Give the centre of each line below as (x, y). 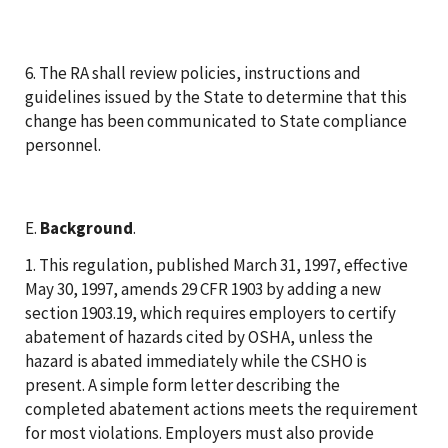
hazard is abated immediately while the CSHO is (196, 360)
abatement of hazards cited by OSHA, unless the (199, 336)
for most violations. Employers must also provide (199, 432)
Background (86, 227)
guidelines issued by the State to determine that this (216, 96)
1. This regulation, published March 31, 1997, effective (216, 264)
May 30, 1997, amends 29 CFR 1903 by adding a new (203, 288)
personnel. (63, 144)
